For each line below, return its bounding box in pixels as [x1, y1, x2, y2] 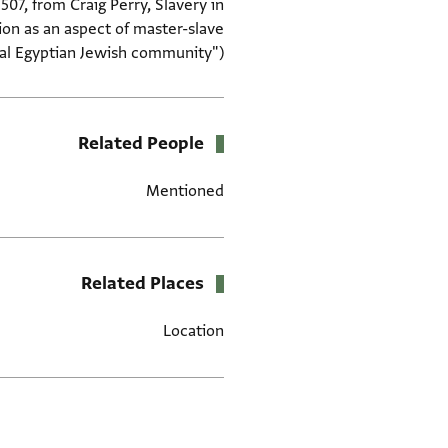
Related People [78, 131, 204, 155]
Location [163, 320, 224, 341]
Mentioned [146, 180, 224, 201]
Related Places [81, 271, 204, 295]
